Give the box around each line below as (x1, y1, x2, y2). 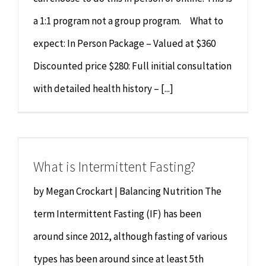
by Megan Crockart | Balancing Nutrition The (33, 185, 221, 198)
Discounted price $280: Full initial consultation (33, 59, 232, 73)
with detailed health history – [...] (33, 82, 173, 96)
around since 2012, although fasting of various (33, 230, 227, 243)
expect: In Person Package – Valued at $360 (33, 37, 216, 50)
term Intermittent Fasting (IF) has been (33, 207, 201, 220)
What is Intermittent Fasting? (33, 157, 195, 176)
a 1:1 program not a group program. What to (33, 14, 223, 28)
